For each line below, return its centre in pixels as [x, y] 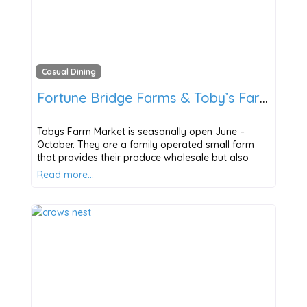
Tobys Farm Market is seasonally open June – [140, 132]
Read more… [65, 175]
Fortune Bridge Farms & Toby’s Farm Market [263, 98]
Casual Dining [69, 72]
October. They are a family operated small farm [145, 145]
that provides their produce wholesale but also [143, 158]
